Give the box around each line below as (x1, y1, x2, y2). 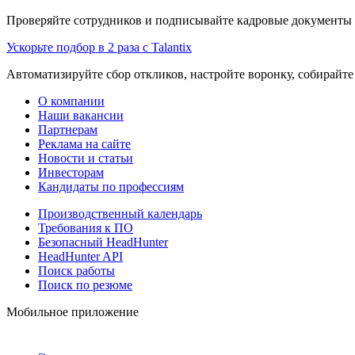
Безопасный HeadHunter (38, 235, 168, 249)
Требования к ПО (38, 220, 133, 235)
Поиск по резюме (38, 277, 132, 292)
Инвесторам (38, 165, 104, 179)
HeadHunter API (38, 249, 123, 263)
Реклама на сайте (38, 136, 131, 151)
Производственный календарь (38, 206, 202, 220)
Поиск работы (38, 263, 115, 277)
